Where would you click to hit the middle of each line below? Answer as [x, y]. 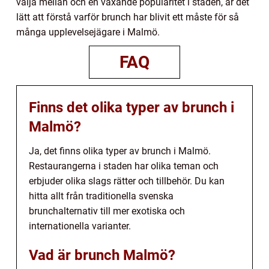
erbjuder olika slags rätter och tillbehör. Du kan [127, 181]
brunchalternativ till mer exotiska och [107, 211]
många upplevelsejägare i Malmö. [88, 32]
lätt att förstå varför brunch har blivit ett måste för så [128, 17]
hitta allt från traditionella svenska [101, 196]
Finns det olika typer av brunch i [131, 108]
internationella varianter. [80, 226]
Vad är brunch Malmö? [102, 255]
